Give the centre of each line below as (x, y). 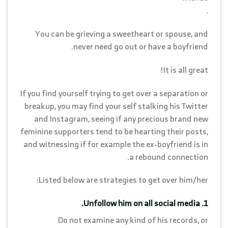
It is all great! (186, 69)
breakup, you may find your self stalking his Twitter (116, 106)
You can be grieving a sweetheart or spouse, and (122, 33)
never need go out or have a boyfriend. (141, 46)
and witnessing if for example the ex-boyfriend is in (116, 144)
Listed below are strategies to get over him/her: (123, 180)
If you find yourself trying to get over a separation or (114, 93)
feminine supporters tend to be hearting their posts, (114, 131)
